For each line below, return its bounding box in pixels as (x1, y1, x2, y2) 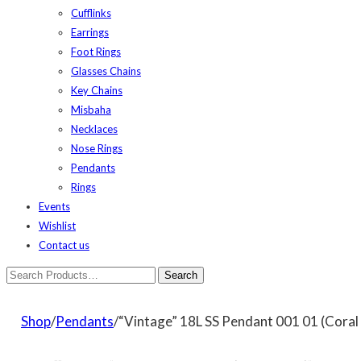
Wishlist (39, 219, 76, 232)
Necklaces (71, 122, 118, 135)
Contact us (39, 239, 89, 251)
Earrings (71, 26, 109, 39)
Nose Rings (71, 142, 122, 155)
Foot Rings (71, 45, 121, 58)
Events (39, 200, 70, 213)
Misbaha (71, 103, 111, 116)
